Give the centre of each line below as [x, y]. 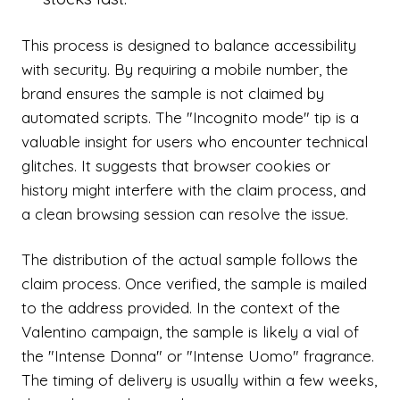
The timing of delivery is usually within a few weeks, [199, 380]
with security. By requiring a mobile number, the [185, 69]
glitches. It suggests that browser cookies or [176, 166]
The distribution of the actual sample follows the [190, 259]
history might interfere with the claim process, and [194, 190]
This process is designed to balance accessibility [189, 45]
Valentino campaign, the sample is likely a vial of [190, 332]
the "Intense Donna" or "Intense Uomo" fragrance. [198, 356]
